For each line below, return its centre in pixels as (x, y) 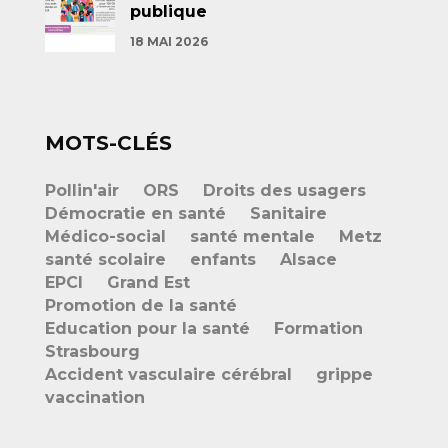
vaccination (95, 397)
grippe (344, 374)
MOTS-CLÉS (108, 143)
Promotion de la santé (141, 305)
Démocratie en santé (135, 213)
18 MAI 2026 (169, 41)
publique (168, 11)
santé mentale (252, 236)
